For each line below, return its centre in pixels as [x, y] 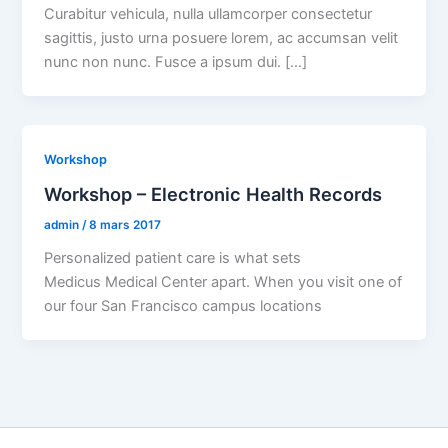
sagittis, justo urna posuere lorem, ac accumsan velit [221, 38]
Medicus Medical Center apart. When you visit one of [223, 281]
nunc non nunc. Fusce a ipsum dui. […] [176, 62]
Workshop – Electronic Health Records [213, 193]
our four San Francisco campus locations [183, 305]
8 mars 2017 [125, 224]
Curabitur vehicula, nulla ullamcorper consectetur [208, 14]
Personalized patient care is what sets [173, 257]
